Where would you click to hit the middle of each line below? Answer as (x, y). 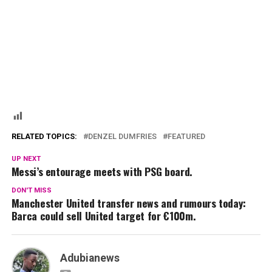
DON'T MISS (31, 190)
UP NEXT (26, 158)
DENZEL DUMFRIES (122, 136)
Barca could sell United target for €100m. (104, 215)
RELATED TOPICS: (44, 136)
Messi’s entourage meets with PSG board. (102, 171)
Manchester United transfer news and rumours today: (129, 202)
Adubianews (90, 258)
